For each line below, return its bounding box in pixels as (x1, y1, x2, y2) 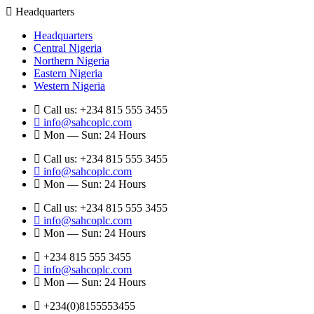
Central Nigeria (34, 42, 102, 54)
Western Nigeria (34, 80, 105, 92)
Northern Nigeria (34, 55, 109, 67)
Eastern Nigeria (34, 67, 102, 79)
